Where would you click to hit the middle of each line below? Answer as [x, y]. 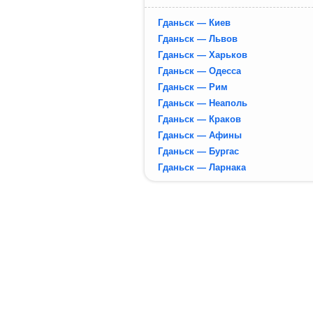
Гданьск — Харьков [202, 54]
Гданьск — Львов [197, 38]
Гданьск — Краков [199, 119]
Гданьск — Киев [194, 22]
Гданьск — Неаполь [202, 103]
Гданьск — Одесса [199, 71]
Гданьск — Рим [192, 87]
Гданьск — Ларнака [202, 167]
